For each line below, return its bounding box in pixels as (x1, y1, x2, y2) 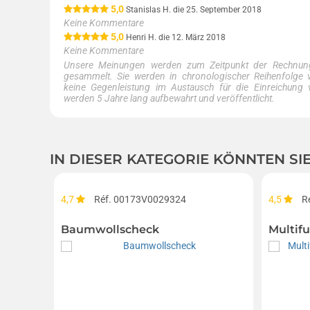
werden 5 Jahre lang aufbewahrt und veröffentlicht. (64, 93, 275, 104)
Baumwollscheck (61, 223, 159, 237)
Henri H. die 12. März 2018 (126, 33, 226, 43)
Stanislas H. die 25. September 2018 (126, 5, 262, 15)
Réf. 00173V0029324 (92, 194, 186, 206)
